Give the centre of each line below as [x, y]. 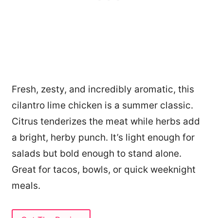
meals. [26, 185]
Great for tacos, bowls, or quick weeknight [104, 169]
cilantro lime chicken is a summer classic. [102, 105]
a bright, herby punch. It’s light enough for [103, 137]
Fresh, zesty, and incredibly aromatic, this [103, 89]
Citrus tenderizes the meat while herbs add [106, 121]
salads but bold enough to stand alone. [97, 153]
